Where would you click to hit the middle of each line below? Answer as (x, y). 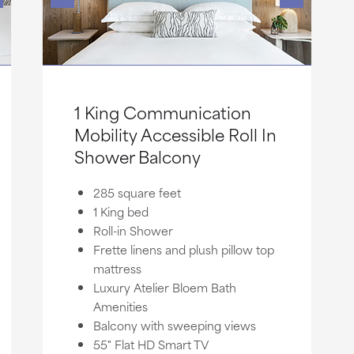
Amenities (120, 306)
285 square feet (137, 192)
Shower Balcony (137, 156)
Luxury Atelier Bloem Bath (164, 287)
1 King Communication (162, 112)
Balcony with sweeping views (174, 325)
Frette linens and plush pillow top (183, 249)
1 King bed (121, 211)
